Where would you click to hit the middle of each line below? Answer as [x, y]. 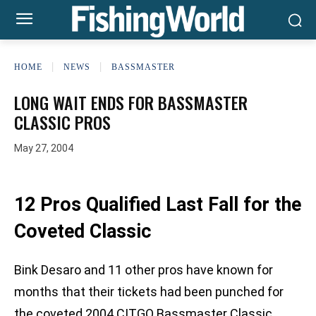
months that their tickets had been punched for [149, 292]
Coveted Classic [83, 232]
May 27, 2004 [44, 148]
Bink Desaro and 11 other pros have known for [144, 270]
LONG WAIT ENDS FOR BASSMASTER [131, 102]
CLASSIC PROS [62, 122]
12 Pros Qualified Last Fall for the [158, 205]
